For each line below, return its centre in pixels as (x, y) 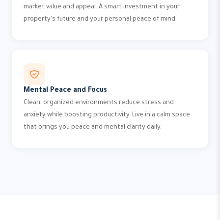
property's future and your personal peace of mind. (100, 20)
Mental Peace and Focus (65, 91)
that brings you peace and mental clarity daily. (93, 128)
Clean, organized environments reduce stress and (99, 103)
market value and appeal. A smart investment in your (102, 7)
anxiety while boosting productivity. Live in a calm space (107, 115)
